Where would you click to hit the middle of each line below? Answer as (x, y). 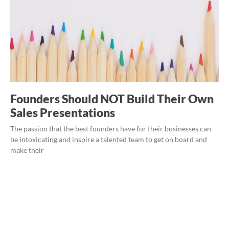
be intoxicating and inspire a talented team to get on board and (109, 139)
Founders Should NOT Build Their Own (112, 98)
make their (27, 150)
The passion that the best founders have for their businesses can (111, 128)
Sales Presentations (63, 112)
